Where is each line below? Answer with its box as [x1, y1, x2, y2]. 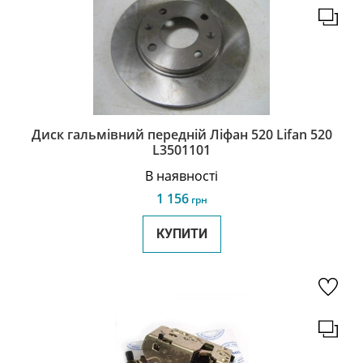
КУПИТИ [156, 226, 207, 241]
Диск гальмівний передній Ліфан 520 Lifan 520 [31, 126, 332, 143]
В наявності [145, 167, 218, 185]
